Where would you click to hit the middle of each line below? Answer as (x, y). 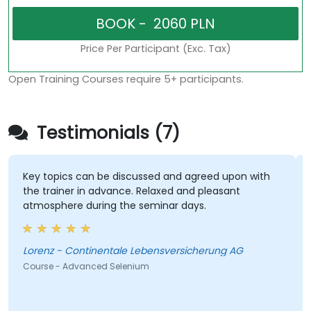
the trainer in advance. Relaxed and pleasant (131, 191)
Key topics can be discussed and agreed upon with (146, 177)
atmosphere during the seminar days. (114, 206)
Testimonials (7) (106, 133)
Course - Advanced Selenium (86, 267)
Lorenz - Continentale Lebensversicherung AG (149, 251)
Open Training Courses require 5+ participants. (126, 79)
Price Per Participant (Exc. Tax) (155, 49)
